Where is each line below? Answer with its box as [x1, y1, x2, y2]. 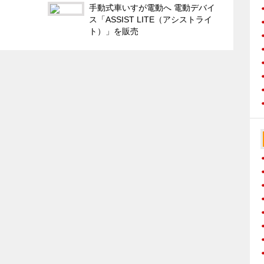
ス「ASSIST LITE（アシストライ [89, 14, 212, 24]
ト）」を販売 [89, 26, 138, 36]
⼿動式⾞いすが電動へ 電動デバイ [89, 2, 215, 12]
